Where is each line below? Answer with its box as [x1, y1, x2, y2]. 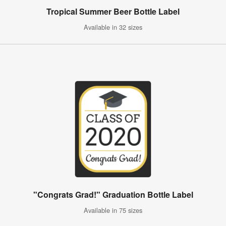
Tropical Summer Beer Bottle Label [46, 5, 180, 17]
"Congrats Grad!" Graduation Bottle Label [33, 188, 193, 200]
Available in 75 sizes [84, 205, 142, 215]
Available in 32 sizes [84, 22, 142, 32]
